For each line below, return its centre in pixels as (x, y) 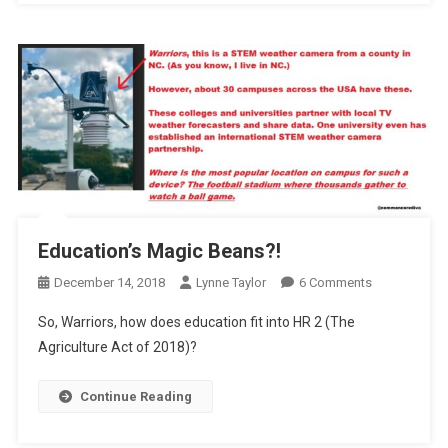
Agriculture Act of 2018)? (117, 346)
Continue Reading (135, 396)
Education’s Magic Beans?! (159, 250)
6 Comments (335, 282)
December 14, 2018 (109, 282)
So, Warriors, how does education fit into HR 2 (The (196, 321)
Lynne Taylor (230, 282)
